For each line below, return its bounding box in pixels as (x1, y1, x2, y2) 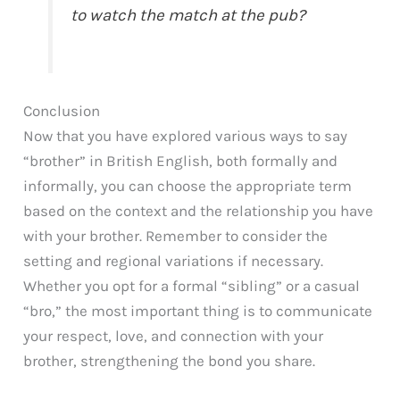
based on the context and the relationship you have (23, 202, 374, 221)
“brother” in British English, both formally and (23, 152, 338, 171)
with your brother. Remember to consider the (23, 227, 329, 246)
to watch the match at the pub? (71, 5, 306, 26)
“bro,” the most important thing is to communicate (23, 302, 373, 321)
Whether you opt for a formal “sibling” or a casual (23, 277, 361, 296)
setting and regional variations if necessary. (23, 252, 324, 271)
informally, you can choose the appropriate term (23, 177, 353, 196)
